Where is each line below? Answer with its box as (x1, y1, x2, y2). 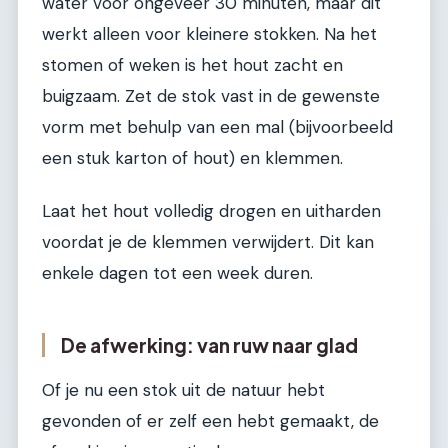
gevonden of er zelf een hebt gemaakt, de (42, 410, 379, 433)
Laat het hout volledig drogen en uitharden (42, 200, 381, 223)
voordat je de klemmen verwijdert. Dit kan (42, 231, 374, 254)
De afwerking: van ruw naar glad (61, 333, 358, 358)
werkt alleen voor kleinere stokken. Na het (42, 23, 377, 46)
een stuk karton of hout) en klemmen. (42, 147, 343, 170)
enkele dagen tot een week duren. (42, 262, 313, 285)
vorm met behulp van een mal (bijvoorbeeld (42, 116, 393, 139)
